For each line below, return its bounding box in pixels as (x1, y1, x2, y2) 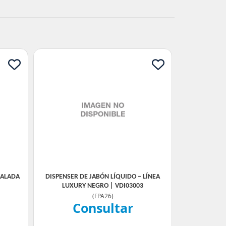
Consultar (72, 199, 133, 216)
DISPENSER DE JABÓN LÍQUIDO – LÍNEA (45, 173, 160, 181)
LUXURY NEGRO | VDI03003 (62, 182, 143, 190)
